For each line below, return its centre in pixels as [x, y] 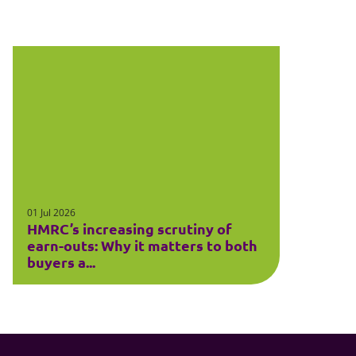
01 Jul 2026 [52, 212]
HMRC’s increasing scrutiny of [130, 228]
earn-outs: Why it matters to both [143, 245]
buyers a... [62, 261]
